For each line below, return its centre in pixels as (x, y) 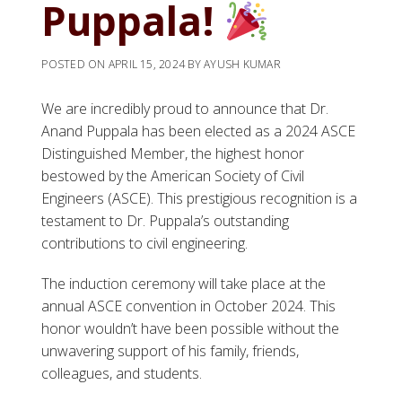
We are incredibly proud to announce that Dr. (185, 109)
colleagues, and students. (122, 374)
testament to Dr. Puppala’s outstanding (166, 221)
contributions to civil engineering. (145, 244)
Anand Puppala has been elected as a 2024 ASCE (199, 131)
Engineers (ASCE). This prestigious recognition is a (200, 199)
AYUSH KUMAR (242, 65)
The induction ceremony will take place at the (184, 284)
